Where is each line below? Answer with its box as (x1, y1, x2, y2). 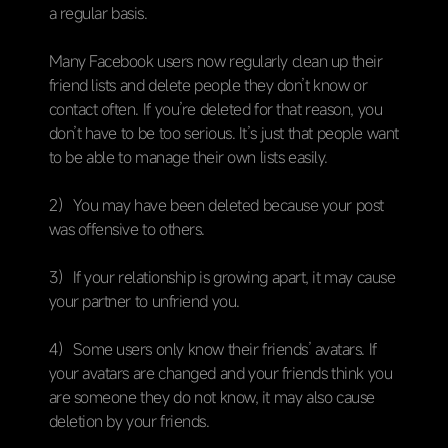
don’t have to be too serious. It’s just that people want (48, 121, 399, 144)
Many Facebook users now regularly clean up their (48, 49, 383, 72)
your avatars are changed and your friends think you (48, 361, 393, 384)
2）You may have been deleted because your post (48, 193, 384, 216)
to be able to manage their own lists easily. (48, 145, 328, 168)
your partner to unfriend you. (48, 289, 240, 312)
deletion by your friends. (48, 409, 210, 432)
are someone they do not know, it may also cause (48, 385, 375, 408)
